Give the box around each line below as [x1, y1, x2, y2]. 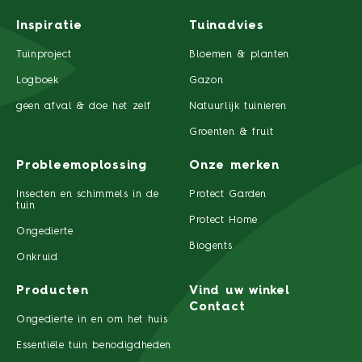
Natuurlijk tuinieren [189, 101, 287, 112]
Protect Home [189, 215, 258, 226]
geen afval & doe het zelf [16, 101, 151, 112]
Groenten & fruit [189, 127, 274, 138]
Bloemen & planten [189, 49, 290, 61]
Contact [189, 301, 246, 314]
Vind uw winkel [189, 285, 290, 298]
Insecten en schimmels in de [16, 189, 159, 200]
